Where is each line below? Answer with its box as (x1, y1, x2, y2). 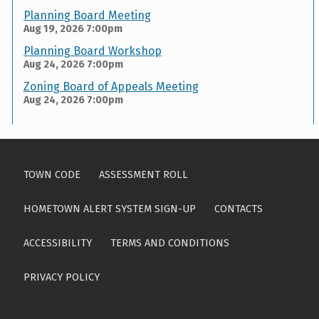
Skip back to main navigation (18, 135, 74, 149)
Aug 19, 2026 (23, 23, 84, 36)
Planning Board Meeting (23, 9, 151, 23)
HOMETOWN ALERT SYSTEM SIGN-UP (23, 202, 196, 216)
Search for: (18, 304, 34, 318)
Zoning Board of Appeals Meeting (23, 80, 199, 94)
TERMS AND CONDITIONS (110, 236, 230, 250)
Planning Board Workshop (23, 44, 162, 58)
